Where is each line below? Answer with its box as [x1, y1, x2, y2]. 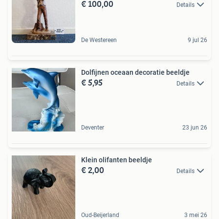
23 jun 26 [182, 124, 207, 131]
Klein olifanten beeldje [81, 156, 152, 164]
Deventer [81, 124, 104, 131]
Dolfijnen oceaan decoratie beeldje [81, 68, 190, 76]
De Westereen [81, 37, 117, 44]
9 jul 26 [188, 37, 207, 44]
